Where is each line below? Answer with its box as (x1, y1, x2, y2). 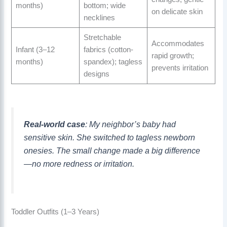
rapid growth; (151, 52, 194, 60)
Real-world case (24, 120, 86, 129)
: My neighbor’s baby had (85, 120, 176, 129)
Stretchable (83, 33, 121, 42)
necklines (83, 14, 115, 22)
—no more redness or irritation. (24, 159, 135, 169)
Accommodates (151, 40, 204, 48)
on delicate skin (151, 8, 203, 16)
